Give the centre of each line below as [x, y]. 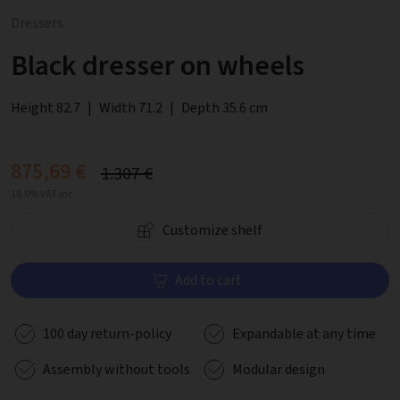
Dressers [37, 23]
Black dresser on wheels [158, 65]
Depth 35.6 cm [225, 108]
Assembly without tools [117, 369]
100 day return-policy [107, 333]
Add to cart [208, 280]
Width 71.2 [131, 108]
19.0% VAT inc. [43, 194]
